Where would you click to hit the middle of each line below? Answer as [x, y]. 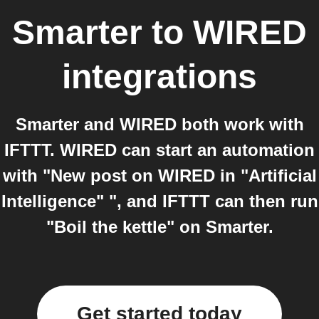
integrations [159, 77]
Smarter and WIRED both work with [159, 124]
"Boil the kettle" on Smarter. [159, 227]
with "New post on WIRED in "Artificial [159, 176]
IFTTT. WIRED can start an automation [159, 150]
